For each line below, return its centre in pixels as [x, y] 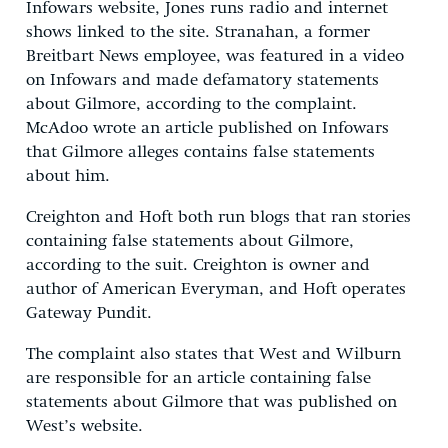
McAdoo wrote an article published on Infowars [207, 128]
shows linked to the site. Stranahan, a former [198, 32]
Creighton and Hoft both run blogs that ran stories [218, 217]
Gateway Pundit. [89, 313]
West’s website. [84, 426]
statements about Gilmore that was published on [211, 402]
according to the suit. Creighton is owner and [198, 265]
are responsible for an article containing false [198, 378]
